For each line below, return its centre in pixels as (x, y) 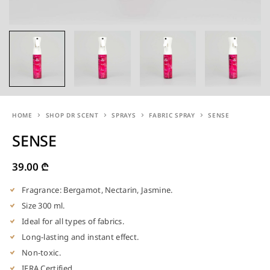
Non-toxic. (41, 253)
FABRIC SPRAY (172, 115)
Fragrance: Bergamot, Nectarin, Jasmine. (97, 190)
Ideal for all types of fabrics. (73, 221)
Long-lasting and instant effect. (80, 237)
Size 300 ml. (43, 206)
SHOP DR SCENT (72, 115)
